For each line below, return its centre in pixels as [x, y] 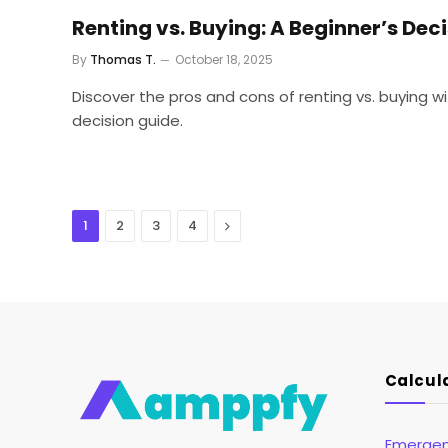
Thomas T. [123, 59]
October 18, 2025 [224, 59]
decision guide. [127, 120]
